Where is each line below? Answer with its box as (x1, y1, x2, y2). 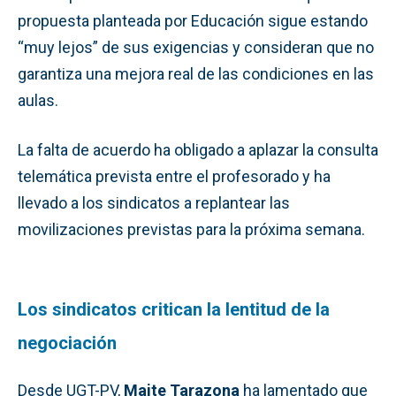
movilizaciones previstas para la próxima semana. (18, 219, 365, 239)
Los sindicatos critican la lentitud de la (18, 298, 330, 320)
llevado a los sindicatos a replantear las (18, 193, 290, 212)
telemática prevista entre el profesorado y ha (18, 166, 331, 186)
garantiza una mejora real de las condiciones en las (18, 64, 374, 83)
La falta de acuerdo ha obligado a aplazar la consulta (18, 140, 378, 159)
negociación (18, 331, 117, 354)
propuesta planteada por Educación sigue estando (18, 11, 368, 30)
